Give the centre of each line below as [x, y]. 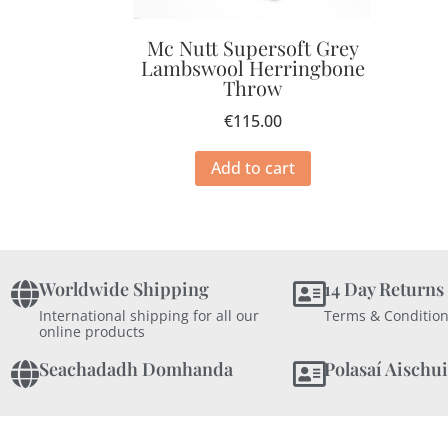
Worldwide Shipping [124, 288]
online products [92, 331]
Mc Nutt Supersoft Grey [252, 47]
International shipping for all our [149, 315]
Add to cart [252, 167]
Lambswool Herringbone [252, 67]
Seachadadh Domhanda [136, 368]
